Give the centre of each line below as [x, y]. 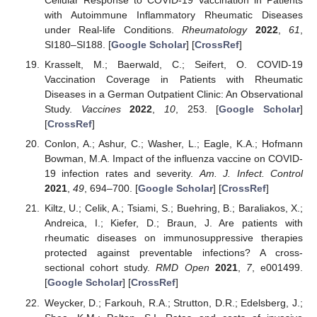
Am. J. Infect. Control [251, 174]
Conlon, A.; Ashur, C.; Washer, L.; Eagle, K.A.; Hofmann [173, 144]
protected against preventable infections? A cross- [173, 253]
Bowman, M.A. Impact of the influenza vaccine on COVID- [173, 159]
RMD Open [183, 268]
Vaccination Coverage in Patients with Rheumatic [173, 80]
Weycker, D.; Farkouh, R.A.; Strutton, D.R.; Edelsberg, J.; [173, 302]
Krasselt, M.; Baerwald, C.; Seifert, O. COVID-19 [173, 65]
